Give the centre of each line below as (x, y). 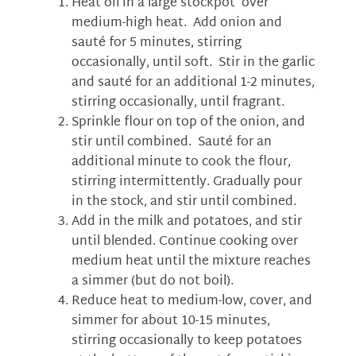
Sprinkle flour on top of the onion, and (188, 123)
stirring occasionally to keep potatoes (187, 341)
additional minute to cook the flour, (181, 163)
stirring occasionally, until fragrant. (178, 103)
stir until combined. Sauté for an (172, 143)
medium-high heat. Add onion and (177, 23)
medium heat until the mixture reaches (191, 262)
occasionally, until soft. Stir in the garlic (193, 63)
